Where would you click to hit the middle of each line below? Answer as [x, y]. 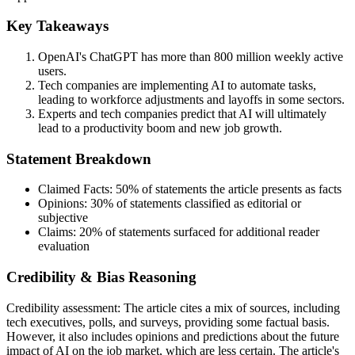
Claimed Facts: [77, 189]
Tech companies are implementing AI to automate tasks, [177, 86]
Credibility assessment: [65, 307]
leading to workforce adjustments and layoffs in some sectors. [191, 100]
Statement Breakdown [79, 158]
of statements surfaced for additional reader [211, 232]
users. [52, 71]
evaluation [64, 246]
